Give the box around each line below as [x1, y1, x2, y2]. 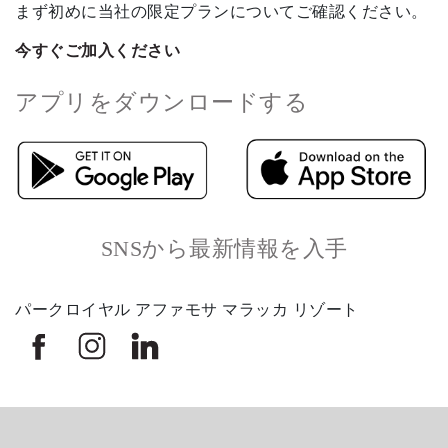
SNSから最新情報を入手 [100, 235, 348, 261]
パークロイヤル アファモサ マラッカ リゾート [15, 300, 359, 318]
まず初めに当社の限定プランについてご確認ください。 [15, 3, 428, 20]
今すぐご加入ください [15, 42, 180, 59]
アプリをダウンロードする [15, 90, 308, 115]
